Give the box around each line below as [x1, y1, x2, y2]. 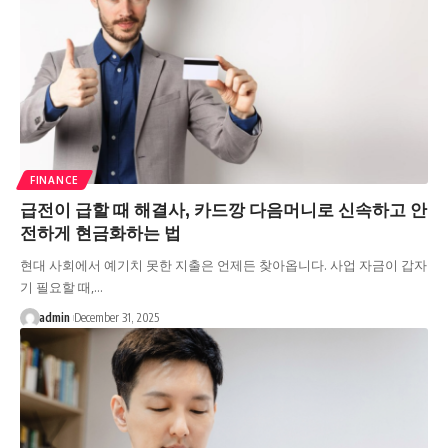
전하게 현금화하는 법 [20, 221, 181, 244]
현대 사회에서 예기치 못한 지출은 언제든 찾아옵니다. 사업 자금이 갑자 [20, 257, 427, 274]
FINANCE [30, 174, 79, 187]
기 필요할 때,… [20, 279, 103, 296]
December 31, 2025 [73, 310, 159, 326]
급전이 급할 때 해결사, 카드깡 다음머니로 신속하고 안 [20, 198, 427, 221]
